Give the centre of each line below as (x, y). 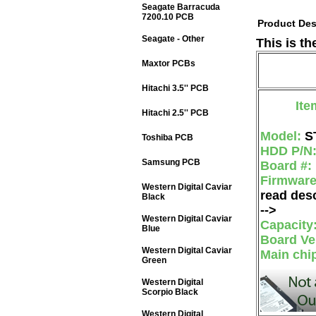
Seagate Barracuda (181, 7)
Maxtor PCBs (169, 63)
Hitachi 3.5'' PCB (175, 88)
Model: (282, 136)
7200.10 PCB (168, 17)
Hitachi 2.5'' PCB (175, 113)
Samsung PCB (171, 162)
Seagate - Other (173, 39)
